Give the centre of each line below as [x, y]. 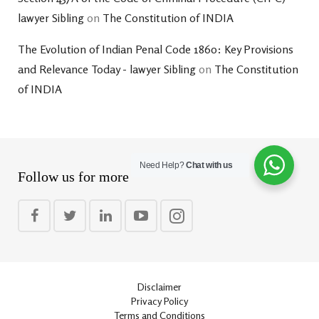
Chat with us [209, 165]
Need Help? [163, 165]
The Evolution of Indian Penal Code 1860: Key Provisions [156, 49]
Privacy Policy [159, 301]
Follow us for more [73, 177]
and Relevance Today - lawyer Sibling [107, 69]
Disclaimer [159, 287]
